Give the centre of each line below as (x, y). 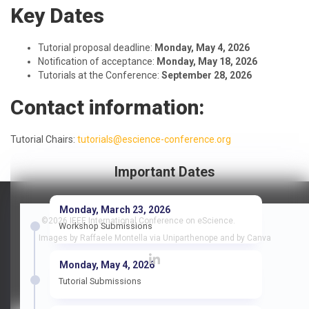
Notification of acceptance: (97, 61)
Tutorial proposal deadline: (96, 48)
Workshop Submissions (105, 226)
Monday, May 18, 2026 (207, 61)
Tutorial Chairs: (44, 139)
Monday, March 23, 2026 (115, 209)
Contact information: (107, 107)
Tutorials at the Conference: (100, 75)
